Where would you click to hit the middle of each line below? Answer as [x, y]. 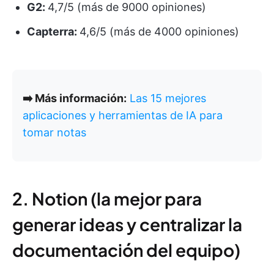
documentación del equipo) [126, 250]
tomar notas [54, 133]
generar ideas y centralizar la [127, 224]
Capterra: [53, 32]
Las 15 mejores [168, 98]
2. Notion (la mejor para [107, 199]
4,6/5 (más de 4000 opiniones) [159, 32]
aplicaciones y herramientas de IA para [123, 116]
